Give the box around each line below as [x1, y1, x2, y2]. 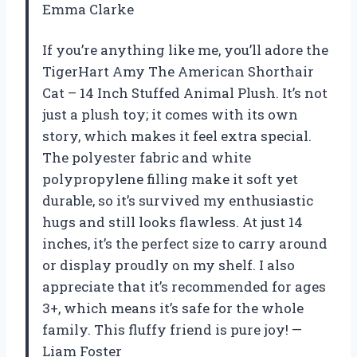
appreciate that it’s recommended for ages [42, 277, 326, 296]
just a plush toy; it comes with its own [42, 104, 298, 124]
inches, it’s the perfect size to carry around [42, 233, 328, 253]
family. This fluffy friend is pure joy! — [42, 320, 302, 339]
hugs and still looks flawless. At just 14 [42, 212, 303, 231]
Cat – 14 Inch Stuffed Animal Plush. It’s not [42, 83, 328, 102]
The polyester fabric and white [42, 147, 251, 167]
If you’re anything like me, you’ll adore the [42, 40, 328, 59]
